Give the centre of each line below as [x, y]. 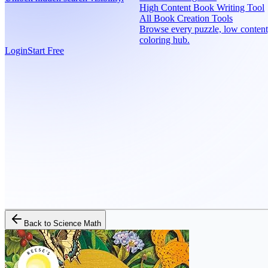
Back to [39, 223]
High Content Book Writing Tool [202, 7]
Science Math [77, 223]
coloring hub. [165, 40]
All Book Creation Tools [186, 18]
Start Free [46, 51]
